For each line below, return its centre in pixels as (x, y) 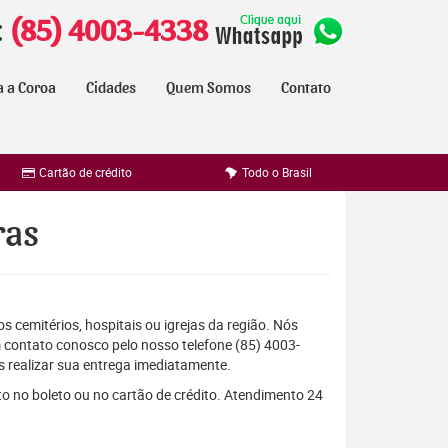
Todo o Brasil (275, 172)
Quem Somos (208, 88)
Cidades (111, 88)
